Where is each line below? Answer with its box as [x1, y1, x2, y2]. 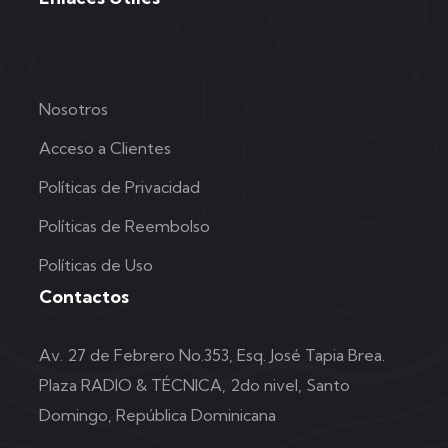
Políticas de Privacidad [39, 176, 200, 197]
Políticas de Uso [39, 254, 153, 275]
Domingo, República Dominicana [39, 404, 276, 425]
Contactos [39, 284, 129, 308]
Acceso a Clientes [39, 137, 171, 158]
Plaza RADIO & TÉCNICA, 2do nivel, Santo [39, 374, 350, 395]
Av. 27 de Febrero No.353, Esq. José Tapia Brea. [39, 344, 385, 365]
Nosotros [39, 98, 108, 119]
